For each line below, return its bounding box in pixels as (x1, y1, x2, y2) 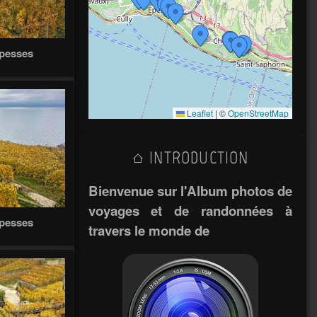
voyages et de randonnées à (88, 200, 292, 220)
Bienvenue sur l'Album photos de (88, 180, 292, 200)
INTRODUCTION (145, 147, 249, 168)
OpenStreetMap (228, 107, 289, 120)
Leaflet (185, 107, 213, 120)
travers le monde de (88, 220, 209, 240)
